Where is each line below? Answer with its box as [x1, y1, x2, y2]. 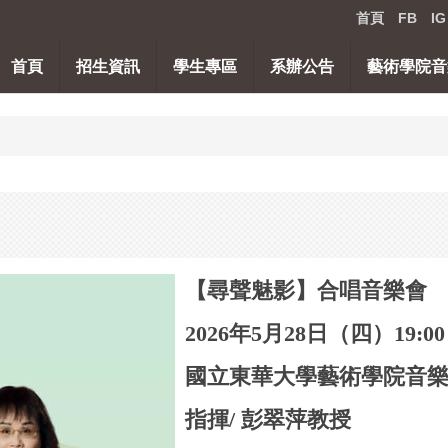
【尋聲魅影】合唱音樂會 [185, 278, 427, 303]
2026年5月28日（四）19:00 [185, 321, 445, 346]
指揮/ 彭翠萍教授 [185, 407, 351, 432]
